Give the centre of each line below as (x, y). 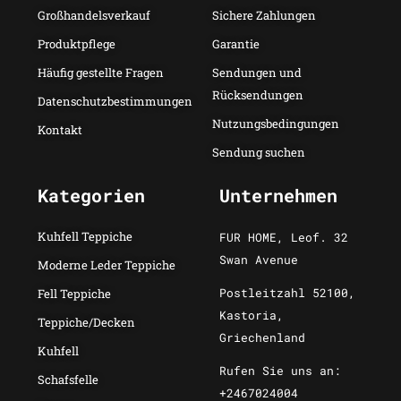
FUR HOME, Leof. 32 (284, 237)
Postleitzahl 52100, (287, 292)
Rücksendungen (257, 94)
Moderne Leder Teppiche (107, 264)
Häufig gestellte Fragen (101, 72)
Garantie (235, 43)
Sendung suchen (258, 152)
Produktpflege (77, 43)
